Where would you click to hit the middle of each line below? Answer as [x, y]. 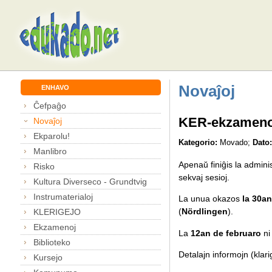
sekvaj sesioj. [204, 177]
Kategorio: [199, 143]
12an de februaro [226, 233]
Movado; [236, 143]
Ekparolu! [52, 136]
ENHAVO [55, 87]
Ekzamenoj [55, 227]
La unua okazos [210, 199]
